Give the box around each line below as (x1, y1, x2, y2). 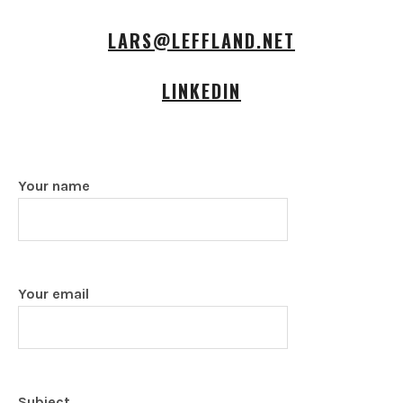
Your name (18, 177, 90, 195)
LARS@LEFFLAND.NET (108, 27, 295, 55)
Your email (18, 285, 89, 303)
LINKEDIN (162, 77, 241, 105)
